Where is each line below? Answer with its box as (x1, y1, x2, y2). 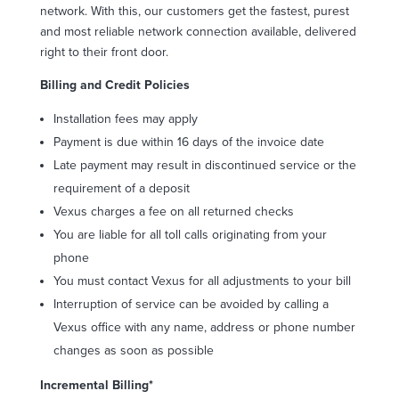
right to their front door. (39, 44, 168, 60)
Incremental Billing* (39, 377, 153, 393)
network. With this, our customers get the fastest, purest (39, 3, 349, 19)
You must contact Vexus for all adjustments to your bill (53, 273, 351, 289)
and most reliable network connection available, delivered (39, 23, 356, 39)
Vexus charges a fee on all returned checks (53, 203, 294, 219)
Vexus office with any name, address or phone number (53, 319, 355, 335)
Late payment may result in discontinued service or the (53, 157, 356, 173)
